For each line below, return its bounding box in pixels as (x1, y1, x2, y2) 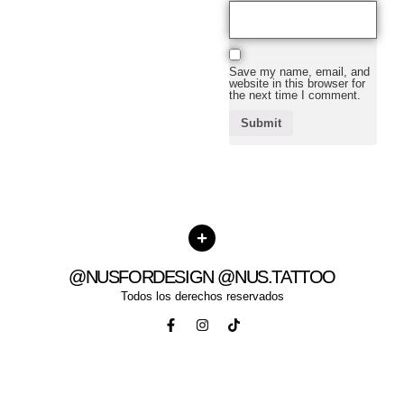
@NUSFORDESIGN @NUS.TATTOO (69, 266, 335, 287)
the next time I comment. (229, 87, 361, 102)
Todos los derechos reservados (120, 289, 284, 303)
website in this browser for (229, 76, 365, 90)
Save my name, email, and (229, 64, 370, 78)
